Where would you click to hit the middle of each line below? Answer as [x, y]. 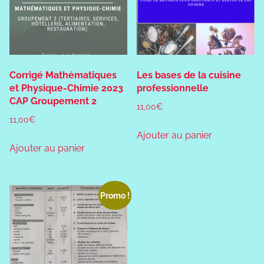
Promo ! [115, 195]
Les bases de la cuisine [189, 75]
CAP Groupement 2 [53, 101]
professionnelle [173, 88]
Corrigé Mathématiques [63, 75]
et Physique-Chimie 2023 [66, 88]
